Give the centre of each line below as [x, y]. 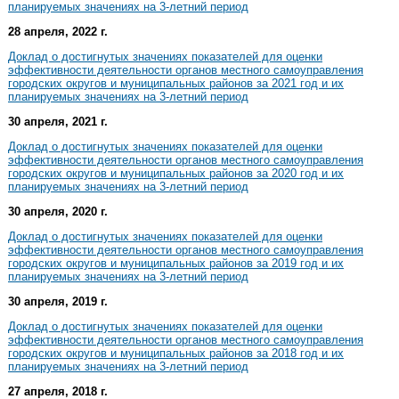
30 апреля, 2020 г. [58, 211]
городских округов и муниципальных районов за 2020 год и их [176, 173]
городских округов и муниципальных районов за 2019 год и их [176, 263]
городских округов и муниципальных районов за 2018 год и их [176, 353]
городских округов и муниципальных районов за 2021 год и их [176, 83]
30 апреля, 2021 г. [58, 121]
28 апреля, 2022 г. [58, 31]
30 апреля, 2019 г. [58, 301]
